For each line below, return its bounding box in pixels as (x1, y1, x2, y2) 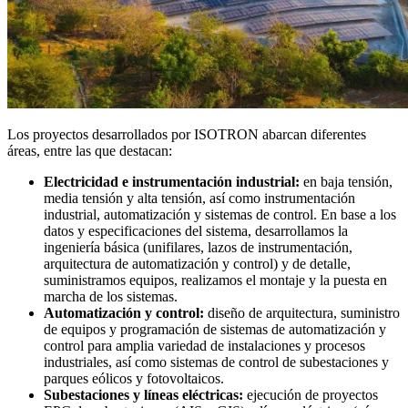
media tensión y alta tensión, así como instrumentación (44, 189, 355, 206)
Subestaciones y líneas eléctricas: (44, 386, 243, 403)
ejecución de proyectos (243, 386, 378, 403)
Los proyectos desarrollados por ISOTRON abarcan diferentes (7, 126, 366, 142)
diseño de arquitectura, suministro (204, 304, 400, 321)
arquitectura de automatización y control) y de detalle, (44, 255, 351, 271)
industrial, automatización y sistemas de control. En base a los (44, 206, 396, 222)
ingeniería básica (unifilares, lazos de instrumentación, (44, 239, 352, 255)
